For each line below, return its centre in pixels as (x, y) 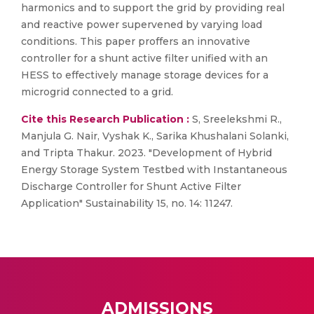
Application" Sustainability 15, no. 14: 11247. (127, 203)
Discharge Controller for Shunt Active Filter (131, 186)
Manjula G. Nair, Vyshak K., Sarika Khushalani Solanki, (155, 136)
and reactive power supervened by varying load (142, 25)
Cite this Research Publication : (105, 119)
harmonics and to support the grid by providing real (153, 8)
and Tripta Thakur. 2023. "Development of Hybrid (146, 153)
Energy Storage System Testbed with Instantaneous (154, 170)
